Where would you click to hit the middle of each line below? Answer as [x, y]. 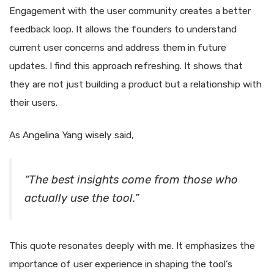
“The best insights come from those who [131, 180]
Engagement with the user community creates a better [130, 11]
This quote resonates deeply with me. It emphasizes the [132, 246]
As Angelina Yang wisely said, [72, 135]
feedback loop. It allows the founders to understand [123, 29]
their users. [33, 102]
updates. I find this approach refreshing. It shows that [126, 66]
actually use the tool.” [82, 198]
